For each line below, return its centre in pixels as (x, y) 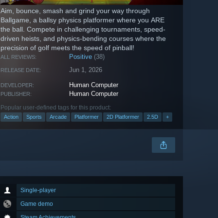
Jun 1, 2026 (86, 70)
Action (11, 117)
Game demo (37, 204)
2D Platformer (123, 117)
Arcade (58, 117)
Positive (81, 57)
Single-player (38, 191)
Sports (34, 117)
